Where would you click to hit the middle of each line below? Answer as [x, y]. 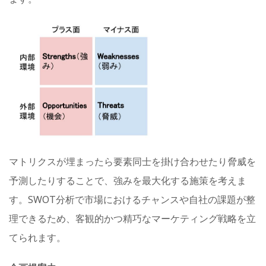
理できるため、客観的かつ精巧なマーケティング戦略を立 [132, 219]
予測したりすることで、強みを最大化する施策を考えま [128, 181]
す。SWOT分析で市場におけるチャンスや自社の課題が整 [132, 200]
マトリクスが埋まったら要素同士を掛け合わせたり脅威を [132, 162]
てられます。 [37, 238]
